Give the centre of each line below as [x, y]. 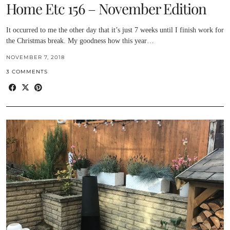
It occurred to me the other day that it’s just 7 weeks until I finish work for [115, 30]
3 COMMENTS [27, 72]
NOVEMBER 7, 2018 [35, 57]
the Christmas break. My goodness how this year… [80, 41]
